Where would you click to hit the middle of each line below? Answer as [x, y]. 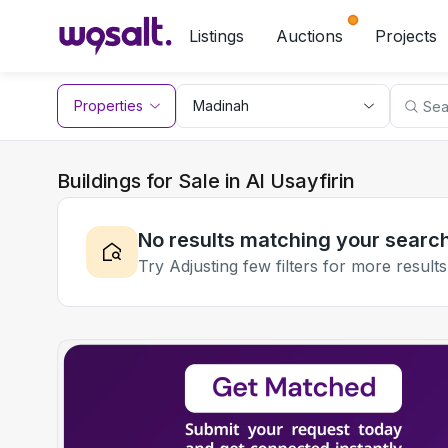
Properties [108, 105]
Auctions [309, 36]
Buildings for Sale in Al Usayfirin [206, 181]
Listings [216, 36]
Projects [406, 36]
